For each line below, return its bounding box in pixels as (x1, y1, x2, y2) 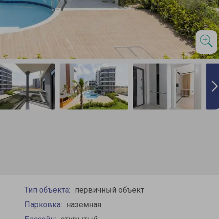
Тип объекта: (24, 185, 72, 195)
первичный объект (74, 185, 144, 195)
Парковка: (24, 200, 64, 210)
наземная (66, 200, 101, 210)
